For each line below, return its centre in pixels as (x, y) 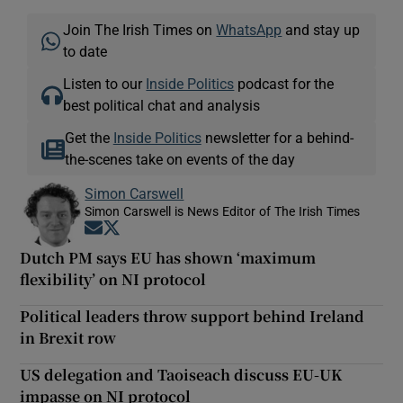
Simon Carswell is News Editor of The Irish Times (223, 211)
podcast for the (284, 83)
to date (85, 51)
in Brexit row (68, 337)
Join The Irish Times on (140, 29)
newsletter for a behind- (277, 137)
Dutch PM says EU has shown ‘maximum (168, 257)
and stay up (321, 29)
